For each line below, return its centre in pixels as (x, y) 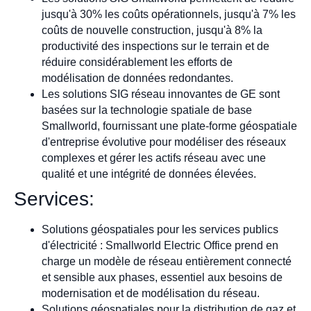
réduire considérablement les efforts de (137, 62)
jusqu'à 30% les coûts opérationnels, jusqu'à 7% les (169, 14)
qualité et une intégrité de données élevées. (149, 174)
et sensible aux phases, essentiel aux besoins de (162, 277)
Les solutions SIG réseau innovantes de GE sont (161, 94)
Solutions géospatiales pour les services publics (160, 229)
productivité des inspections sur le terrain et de (155, 46)
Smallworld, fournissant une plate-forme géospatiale (169, 126)
